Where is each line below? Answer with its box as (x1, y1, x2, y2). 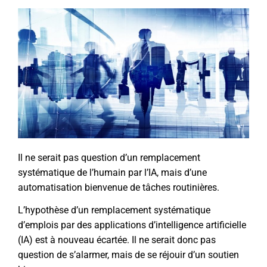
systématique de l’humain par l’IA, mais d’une (18, 166, 207, 178)
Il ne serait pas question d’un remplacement (18, 151, 200, 163)
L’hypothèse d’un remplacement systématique (18, 204, 210, 216)
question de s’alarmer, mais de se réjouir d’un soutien (18, 249, 239, 260)
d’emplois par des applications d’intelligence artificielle (18, 219, 246, 231)
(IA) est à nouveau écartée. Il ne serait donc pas (18, 234, 216, 246)
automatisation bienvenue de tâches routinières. (18, 181, 219, 193)
